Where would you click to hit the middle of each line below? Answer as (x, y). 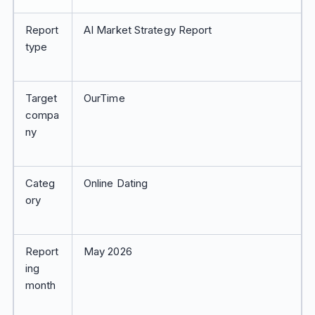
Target (41, 98)
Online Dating (116, 183)
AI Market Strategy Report (148, 30)
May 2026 (108, 251)
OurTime (104, 98)
